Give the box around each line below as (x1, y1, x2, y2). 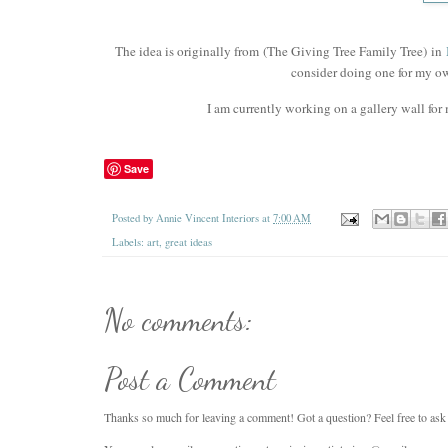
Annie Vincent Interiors (156, 210, 262, 225)
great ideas (165, 235, 212, 250)
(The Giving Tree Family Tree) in (262, 41, 446, 60)
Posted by (112, 210, 156, 225)
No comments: (104, 302, 253, 339)
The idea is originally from (114, 41, 263, 60)
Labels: (112, 235, 147, 250)
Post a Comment (104, 360, 276, 397)
